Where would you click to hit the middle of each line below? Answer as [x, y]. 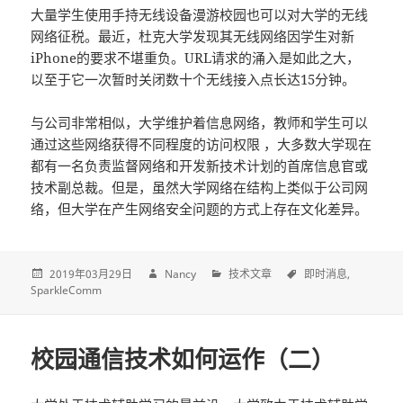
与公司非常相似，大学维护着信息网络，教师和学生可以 [200, 123]
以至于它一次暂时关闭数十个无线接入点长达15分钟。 [193, 80]
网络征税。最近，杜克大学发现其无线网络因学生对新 [193, 36]
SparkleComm [67, 290]
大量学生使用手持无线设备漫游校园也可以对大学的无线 [200, 15]
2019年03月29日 [91, 273]
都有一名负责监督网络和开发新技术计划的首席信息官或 [200, 166]
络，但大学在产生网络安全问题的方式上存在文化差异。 [200, 209]
